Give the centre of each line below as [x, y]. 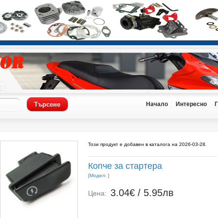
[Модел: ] [99, 175]
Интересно [191, 104]
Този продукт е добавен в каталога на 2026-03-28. [147, 144]
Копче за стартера [125, 166]
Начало [157, 104]
